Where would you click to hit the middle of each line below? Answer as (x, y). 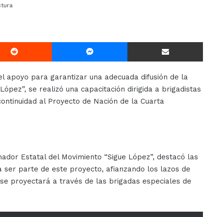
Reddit (62, 42)
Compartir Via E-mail (209, 42)
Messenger (144, 42)
